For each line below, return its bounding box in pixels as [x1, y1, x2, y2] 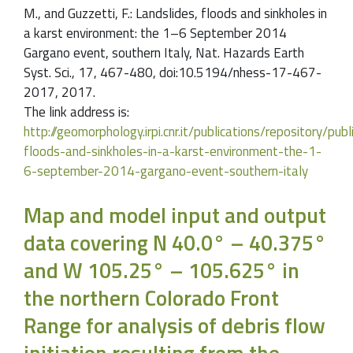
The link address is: [24, 102, 129, 123]
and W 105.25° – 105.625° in [24, 254, 299, 287]
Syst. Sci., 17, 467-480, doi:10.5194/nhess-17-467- [24, 62, 321, 84]
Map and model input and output [24, 199, 326, 232]
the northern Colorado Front [24, 281, 279, 314]
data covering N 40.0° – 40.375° [24, 226, 326, 259]
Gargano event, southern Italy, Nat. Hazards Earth [24, 43, 304, 64]
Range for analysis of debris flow [24, 309, 325, 342]
